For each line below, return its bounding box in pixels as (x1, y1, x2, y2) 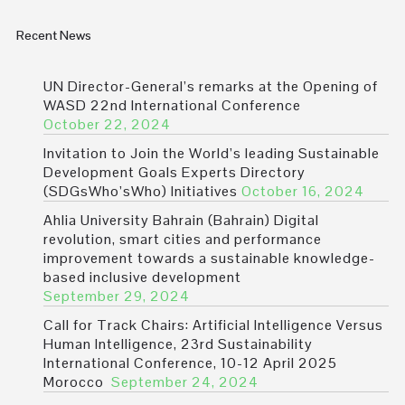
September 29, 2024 (43, 287, 190, 306)
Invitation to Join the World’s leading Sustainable (43, 144, 380, 164)
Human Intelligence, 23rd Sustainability (43, 334, 313, 354)
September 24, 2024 (111, 372, 259, 392)
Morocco (43, 372, 108, 392)
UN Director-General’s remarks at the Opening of (43, 77, 378, 97)
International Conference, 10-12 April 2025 (43, 353, 337, 373)
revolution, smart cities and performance (43, 230, 322, 250)
